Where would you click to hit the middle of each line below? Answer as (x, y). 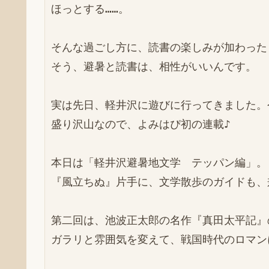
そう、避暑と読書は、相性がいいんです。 (154, 66)
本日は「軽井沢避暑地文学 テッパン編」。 (159, 162)
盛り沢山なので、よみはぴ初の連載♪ (141, 124)
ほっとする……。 (90, 8)
